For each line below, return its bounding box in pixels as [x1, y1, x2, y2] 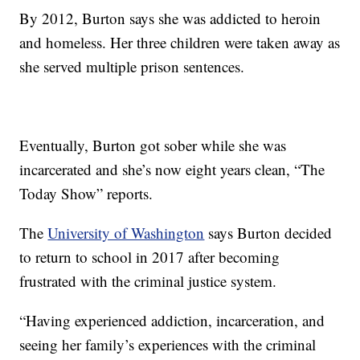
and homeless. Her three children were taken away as [19, 32, 341, 53]
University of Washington [47, 223, 205, 243]
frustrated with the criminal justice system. [19, 271, 277, 292]
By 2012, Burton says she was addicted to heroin [19, 8, 321, 29]
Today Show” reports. [19, 183, 153, 204]
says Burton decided [204, 223, 333, 243]
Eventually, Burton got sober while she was [19, 135, 287, 156]
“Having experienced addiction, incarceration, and [19, 310, 325, 331]
